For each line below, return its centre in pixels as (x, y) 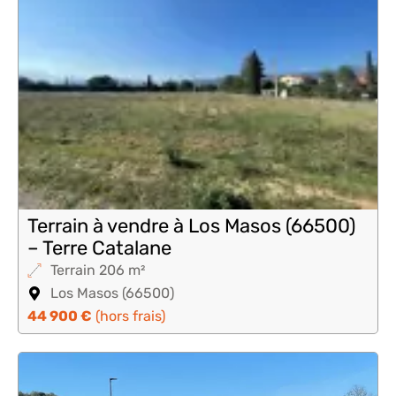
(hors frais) (129, 316)
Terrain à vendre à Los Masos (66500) (191, 226)
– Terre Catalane (99, 248)
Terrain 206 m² (98, 270)
